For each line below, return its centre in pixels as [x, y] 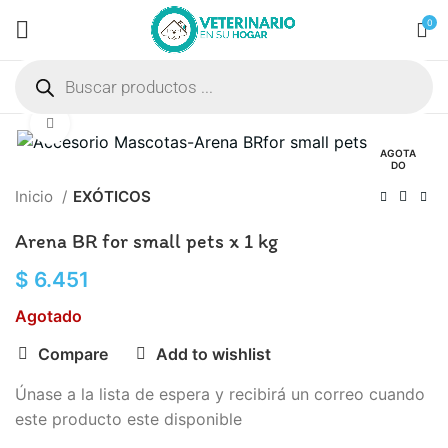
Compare [73, 354]
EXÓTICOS [112, 197]
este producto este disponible [128, 419]
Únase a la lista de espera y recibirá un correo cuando [220, 394]
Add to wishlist [214, 354]
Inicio [36, 197]
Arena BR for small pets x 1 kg [146, 241]
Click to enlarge [118, 124]
